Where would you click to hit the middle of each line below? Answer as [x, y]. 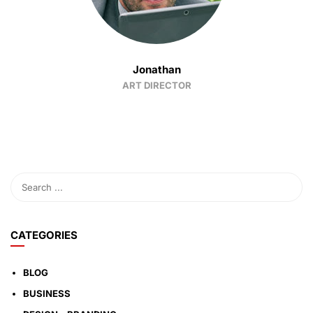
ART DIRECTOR [156, 85]
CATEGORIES [44, 235]
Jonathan [156, 70]
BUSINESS [47, 293]
